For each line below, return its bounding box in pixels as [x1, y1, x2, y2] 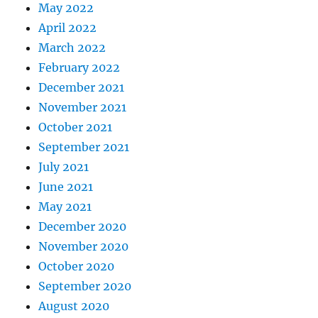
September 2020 [38, 279, 132, 294]
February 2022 [38, 60, 121, 75]
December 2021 [38, 80, 125, 95]
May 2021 [38, 199, 92, 214]
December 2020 [38, 219, 127, 234]
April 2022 [38, 21, 97, 35]
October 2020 [38, 259, 115, 274]
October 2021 [38, 120, 113, 135]
